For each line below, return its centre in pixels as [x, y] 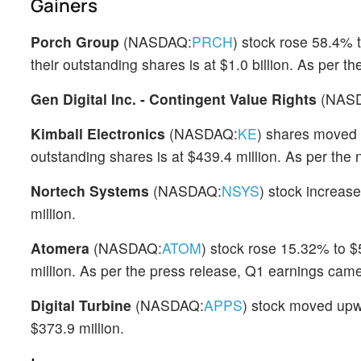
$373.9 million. [77, 328]
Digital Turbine [81, 305]
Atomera [60, 248]
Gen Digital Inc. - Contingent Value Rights [174, 99]
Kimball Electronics [98, 133]
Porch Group [75, 41]
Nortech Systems [90, 191]
